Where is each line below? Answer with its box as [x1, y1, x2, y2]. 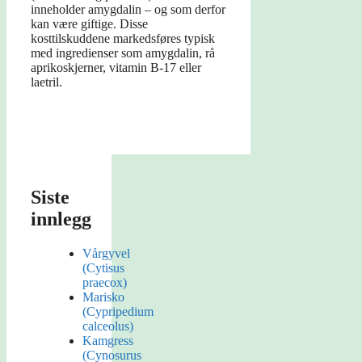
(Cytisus [82, 261, 124, 276]
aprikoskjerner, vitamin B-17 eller [31, 61, 201, 75]
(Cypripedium [82, 305, 154, 319]
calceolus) [82, 319, 133, 334]
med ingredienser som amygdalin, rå [31, 46, 215, 61]
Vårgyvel [82, 246, 130, 261]
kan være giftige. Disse [31, 17, 148, 32]
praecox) [82, 276, 127, 290]
